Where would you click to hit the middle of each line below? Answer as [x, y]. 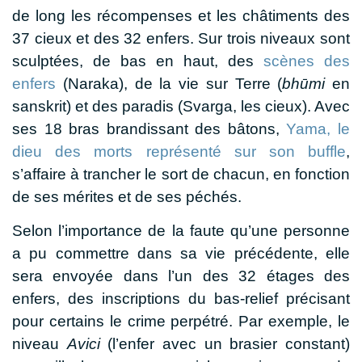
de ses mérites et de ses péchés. [127, 196]
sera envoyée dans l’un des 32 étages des [181, 276]
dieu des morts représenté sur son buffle [179, 151]
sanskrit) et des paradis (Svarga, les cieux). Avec [181, 106]
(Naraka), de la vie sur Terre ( [169, 83]
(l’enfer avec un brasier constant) [225, 344]
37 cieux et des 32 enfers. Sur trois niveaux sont [181, 38]
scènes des [307, 61]
